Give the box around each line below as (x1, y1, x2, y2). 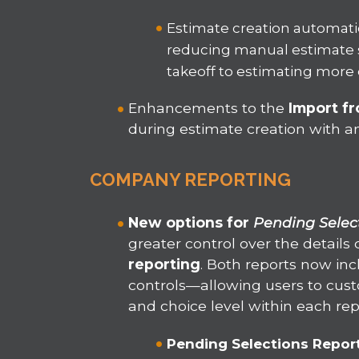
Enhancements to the (128, 99, 289, 117)
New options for (128, 214, 254, 232)
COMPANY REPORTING (90, 169, 296, 191)
